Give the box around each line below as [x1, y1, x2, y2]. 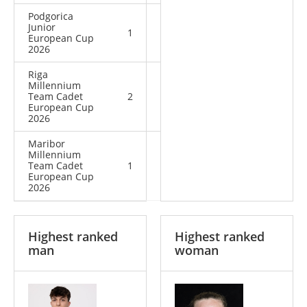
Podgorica [28, 10, 73, 23]
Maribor [28, 137, 65, 150]
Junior [28, 21, 56, 34]
